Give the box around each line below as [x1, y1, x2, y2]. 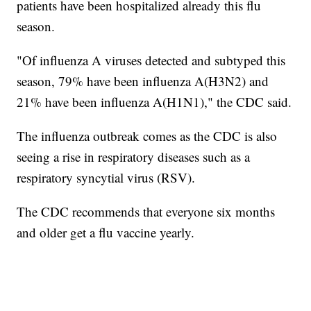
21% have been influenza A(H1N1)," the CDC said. [17, 92, 292, 110]
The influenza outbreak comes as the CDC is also [17, 126, 278, 144]
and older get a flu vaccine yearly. [17, 223, 195, 241]
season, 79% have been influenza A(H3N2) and [17, 72, 269, 90]
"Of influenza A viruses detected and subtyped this [17, 51, 286, 69]
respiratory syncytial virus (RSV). [17, 168, 196, 186]
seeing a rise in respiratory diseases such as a [17, 147, 251, 165]
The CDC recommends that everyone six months [17, 202, 276, 220]
